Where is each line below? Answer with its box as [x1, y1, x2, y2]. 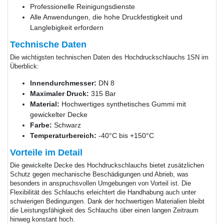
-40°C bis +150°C [96, 131, 154, 139]
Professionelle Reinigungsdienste [29, 2, 135, 10]
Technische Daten [9, 39, 86, 49]
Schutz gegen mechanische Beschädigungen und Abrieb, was [9, 170, 188, 178]
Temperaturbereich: [29, 131, 96, 139]
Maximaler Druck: [29, 89, 89, 97]
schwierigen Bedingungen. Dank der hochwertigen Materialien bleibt [9, 197, 204, 205]
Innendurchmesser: [29, 78, 96, 87]
